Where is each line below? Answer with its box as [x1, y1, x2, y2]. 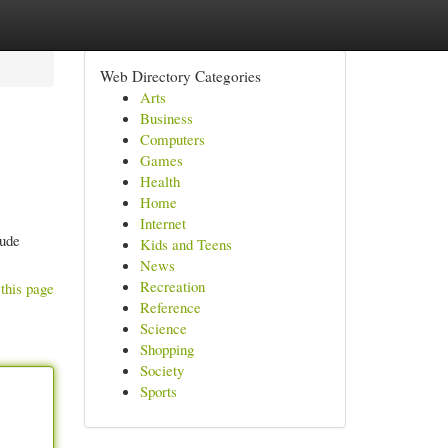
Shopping [139, 339, 194, 359]
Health [139, 171, 180, 191]
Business [139, 108, 193, 128]
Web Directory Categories [99, 66, 261, 86]
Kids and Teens [139, 234, 232, 254]
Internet [139, 213, 186, 233]
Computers [139, 129, 205, 149]
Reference [139, 297, 201, 317]
